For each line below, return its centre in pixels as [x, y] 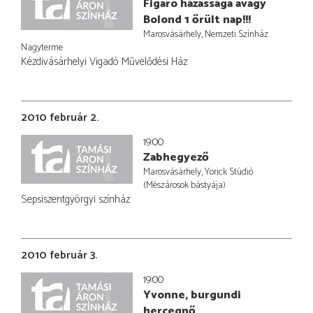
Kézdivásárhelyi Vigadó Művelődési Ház [104, 61]
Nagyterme [42, 47]
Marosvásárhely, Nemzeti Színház [206, 34]
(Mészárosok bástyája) [184, 185]
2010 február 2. [60, 117]
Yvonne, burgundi [192, 295]
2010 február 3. [59, 255]
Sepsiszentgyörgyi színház [75, 199]
